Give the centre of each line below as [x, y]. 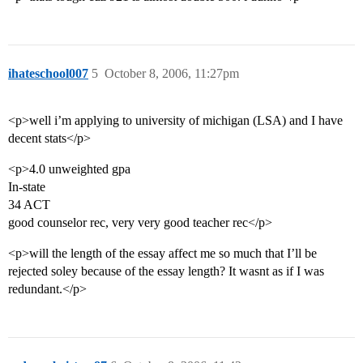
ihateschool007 [48, 74]
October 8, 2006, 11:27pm [172, 74]
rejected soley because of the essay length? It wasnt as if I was [166, 271]
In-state [27, 187]
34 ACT [29, 205]
